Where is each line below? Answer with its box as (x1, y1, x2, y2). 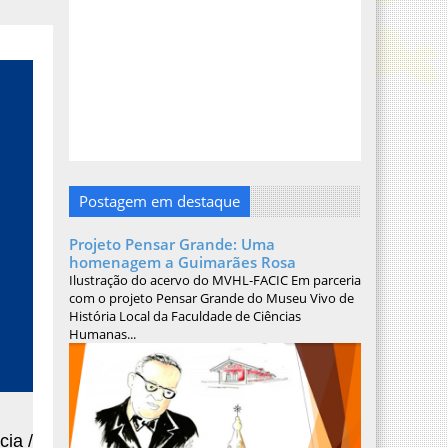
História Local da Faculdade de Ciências (68, 307, 301, 325)
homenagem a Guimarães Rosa (68, 252, 296, 272)
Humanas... (68, 325, 136, 343)
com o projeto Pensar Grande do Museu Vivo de (68, 289, 354, 307)
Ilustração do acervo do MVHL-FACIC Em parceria (68, 271, 361, 289)
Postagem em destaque (78, 191, 240, 211)
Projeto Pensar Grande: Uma (68, 234, 275, 254)
